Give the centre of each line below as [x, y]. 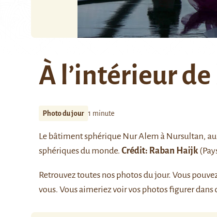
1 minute [101, 113]
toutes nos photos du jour [123, 175]
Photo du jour [63, 113]
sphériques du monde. [80, 151]
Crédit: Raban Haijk [160, 151]
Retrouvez [58, 175]
